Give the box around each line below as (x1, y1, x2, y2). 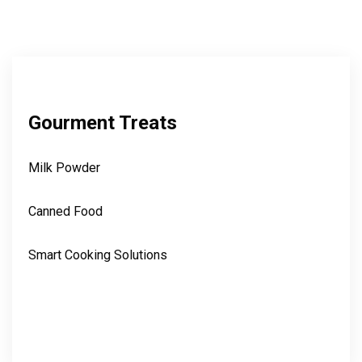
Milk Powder (28, 159, 100, 175)
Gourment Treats (28, 111, 177, 134)
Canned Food (28, 203, 103, 219)
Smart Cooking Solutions (28, 246, 167, 263)
